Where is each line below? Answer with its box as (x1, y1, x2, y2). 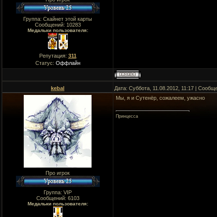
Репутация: (39, 53, 68, 59)
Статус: (35, 60, 56, 66)
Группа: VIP (44, 189, 72, 195)
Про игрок (46, 170, 70, 176)
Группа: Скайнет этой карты (23, 16, 92, 22)
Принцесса (116, 114, 138, 119)
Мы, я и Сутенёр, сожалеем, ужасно (116, 95, 205, 101)
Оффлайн (55, 60, 80, 66)
